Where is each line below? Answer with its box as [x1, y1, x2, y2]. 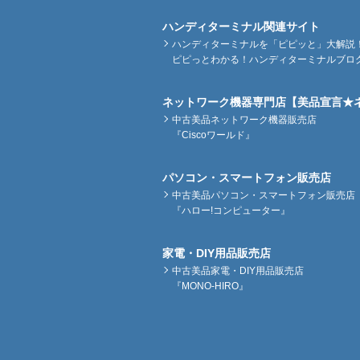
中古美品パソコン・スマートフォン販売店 [172, 189, 355, 201]
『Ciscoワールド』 [172, 129, 255, 141]
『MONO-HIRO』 [172, 280, 248, 292]
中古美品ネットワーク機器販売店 [172, 113, 317, 125]
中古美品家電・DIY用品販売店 [172, 264, 304, 276]
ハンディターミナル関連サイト [162, 19, 320, 33]
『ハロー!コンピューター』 [172, 204, 290, 216]
